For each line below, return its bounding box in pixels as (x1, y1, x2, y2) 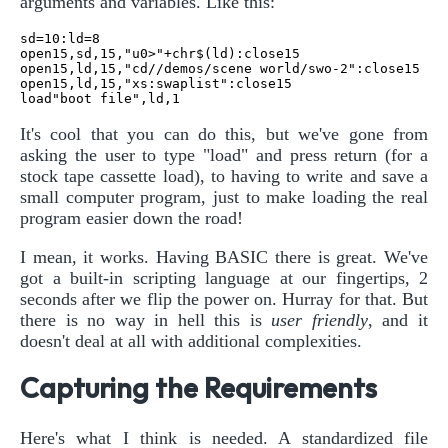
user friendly (271, 309, 368, 330)
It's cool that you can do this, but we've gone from (20, 123, 428, 144)
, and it (367, 309, 429, 330)
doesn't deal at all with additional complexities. (20, 330, 362, 351)
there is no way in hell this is (20, 309, 272, 330)
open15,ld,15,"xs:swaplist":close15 (20, 75, 292, 91)
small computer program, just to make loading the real (20, 186, 428, 207)
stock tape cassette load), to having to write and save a (20, 165, 428, 186)
